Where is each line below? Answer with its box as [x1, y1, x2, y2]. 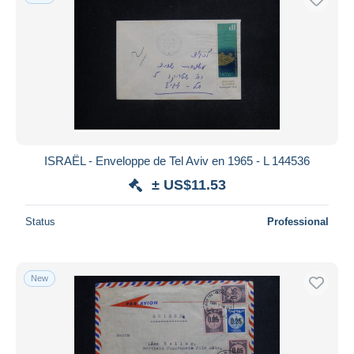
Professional [267, 215, 329, 228]
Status [25, 215, 55, 228]
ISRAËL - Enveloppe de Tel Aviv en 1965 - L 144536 [44, 153, 310, 168]
